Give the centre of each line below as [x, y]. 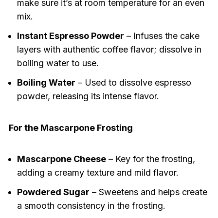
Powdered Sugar [53, 192]
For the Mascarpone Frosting [71, 128]
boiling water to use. [58, 63]
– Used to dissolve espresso [133, 83]
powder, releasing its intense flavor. [88, 96]
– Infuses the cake [162, 36]
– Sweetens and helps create [148, 192]
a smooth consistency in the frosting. [91, 206]
